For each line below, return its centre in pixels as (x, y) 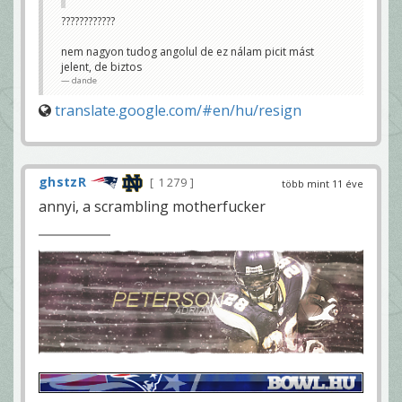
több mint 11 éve (323, 183)
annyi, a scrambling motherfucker (152, 206)
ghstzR (62, 181)
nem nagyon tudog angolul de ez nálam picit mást (188, 51)
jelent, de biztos (101, 66)
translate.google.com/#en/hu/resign (178, 110)
